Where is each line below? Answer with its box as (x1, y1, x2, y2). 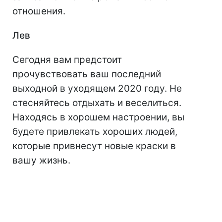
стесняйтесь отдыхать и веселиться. (12, 97, 181, 109)
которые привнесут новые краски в (12, 140, 176, 152)
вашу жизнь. (12, 155, 70, 166)
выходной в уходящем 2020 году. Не (12, 83, 182, 95)
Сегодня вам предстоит (12, 54, 122, 66)
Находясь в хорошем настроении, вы (12, 111, 184, 123)
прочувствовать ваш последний (12, 68, 161, 80)
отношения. (12, 5, 65, 17)
